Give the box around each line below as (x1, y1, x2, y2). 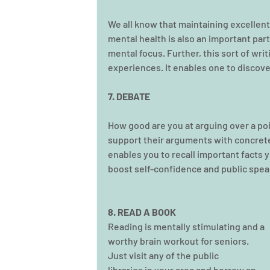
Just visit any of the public (108, 250, 221, 261)
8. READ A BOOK (108, 206, 176, 218)
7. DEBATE (108, 90, 150, 102)
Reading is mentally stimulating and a (108, 221, 266, 232)
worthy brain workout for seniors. (108, 235, 251, 246)
